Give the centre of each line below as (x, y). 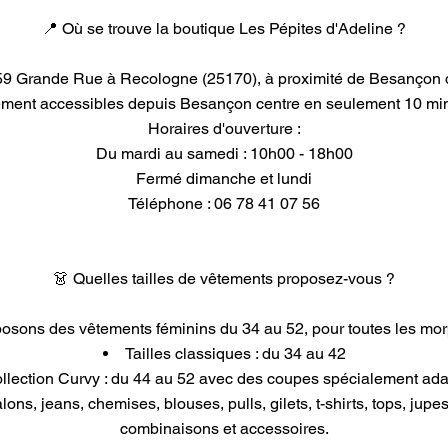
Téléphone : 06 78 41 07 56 (224, 203)
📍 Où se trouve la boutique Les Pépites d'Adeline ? (224, 28)
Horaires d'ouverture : (224, 128)
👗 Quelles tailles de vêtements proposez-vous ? (224, 278)
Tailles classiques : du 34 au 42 (235, 353)
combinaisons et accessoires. (224, 428)
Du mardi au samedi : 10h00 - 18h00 (224, 153)
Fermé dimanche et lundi (224, 178)
